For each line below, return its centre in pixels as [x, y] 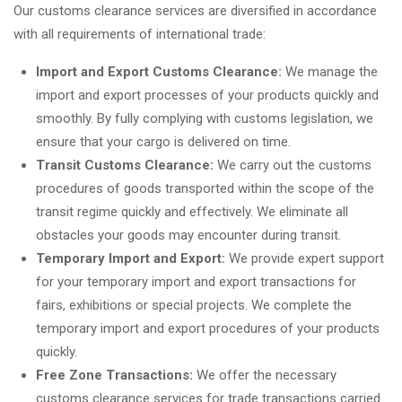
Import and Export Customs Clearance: [159, 71]
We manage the [330, 71]
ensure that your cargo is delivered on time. [163, 141]
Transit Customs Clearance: [125, 165]
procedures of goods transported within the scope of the [205, 188]
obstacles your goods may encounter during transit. [188, 235]
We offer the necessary [265, 375]
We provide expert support [305, 258]
